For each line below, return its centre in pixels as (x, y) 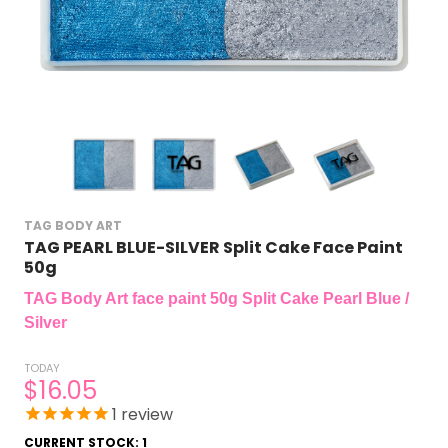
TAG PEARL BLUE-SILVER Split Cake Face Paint (213, 247)
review (145, 414)
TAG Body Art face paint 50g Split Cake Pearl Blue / (216, 298)
